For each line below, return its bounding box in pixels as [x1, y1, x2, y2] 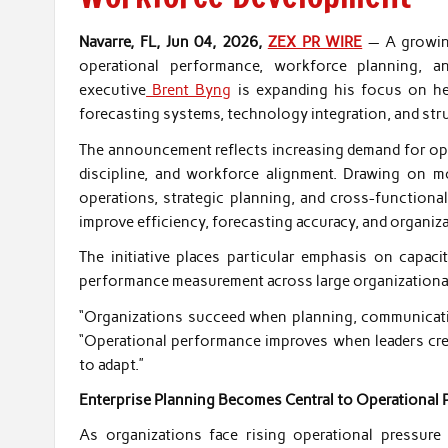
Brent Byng [146, 81, 232, 100]
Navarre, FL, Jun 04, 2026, [79, 33, 268, 52]
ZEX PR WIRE [267, 33, 363, 52]
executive [79, 81, 147, 100]
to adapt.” [79, 355, 145, 374]
